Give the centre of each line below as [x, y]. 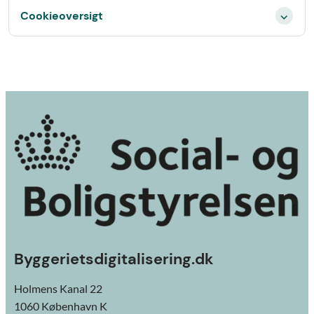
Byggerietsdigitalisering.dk [114, 259]
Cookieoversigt [62, 16]
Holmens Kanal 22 [58, 289]
